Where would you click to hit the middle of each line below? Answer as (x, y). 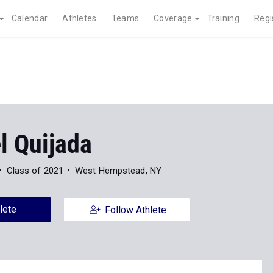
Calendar (30, 18)
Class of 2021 (35, 171)
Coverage (173, 18)
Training (223, 18)
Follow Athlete (135, 210)
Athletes (80, 18)
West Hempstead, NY (118, 171)
